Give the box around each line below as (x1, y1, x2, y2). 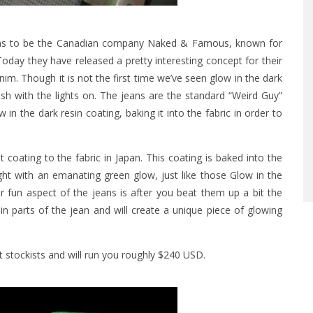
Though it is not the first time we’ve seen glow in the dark (21, 71, 283, 85)
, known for (228, 36, 283, 50)
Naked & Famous (147, 36, 229, 50)
